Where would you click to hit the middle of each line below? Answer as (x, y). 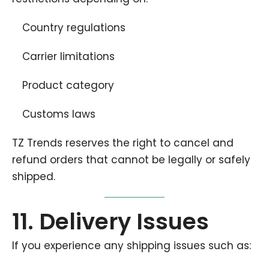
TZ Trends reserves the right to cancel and (123, 143)
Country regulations (74, 28)
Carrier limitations (68, 56)
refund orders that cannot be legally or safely (131, 160)
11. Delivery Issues (110, 222)
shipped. (34, 177)
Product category (68, 85)
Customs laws (59, 114)
